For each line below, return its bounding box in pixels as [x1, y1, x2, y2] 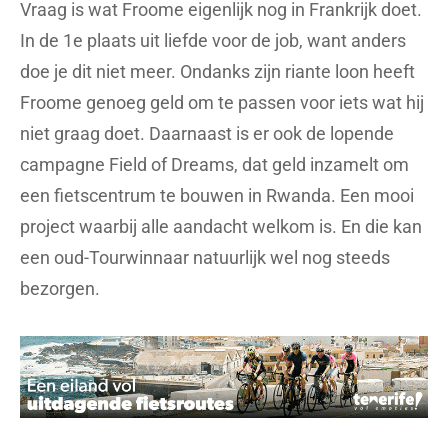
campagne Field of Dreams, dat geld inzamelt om [20, 154, 409, 176]
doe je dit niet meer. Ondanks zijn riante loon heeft [20, 61, 415, 83]
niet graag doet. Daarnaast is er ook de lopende [20, 123, 394, 145]
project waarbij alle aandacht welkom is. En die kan [20, 216, 422, 238]
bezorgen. [20, 278, 100, 300]
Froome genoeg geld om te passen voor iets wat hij [20, 92, 424, 114]
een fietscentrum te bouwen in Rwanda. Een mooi [20, 185, 414, 207]
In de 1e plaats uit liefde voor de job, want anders [20, 30, 406, 52]
